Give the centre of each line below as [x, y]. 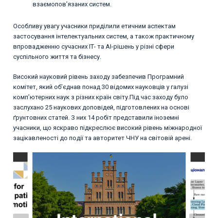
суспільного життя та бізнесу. [57, 57]
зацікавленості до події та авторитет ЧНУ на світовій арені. [102, 138]
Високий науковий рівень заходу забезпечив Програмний [98, 76]
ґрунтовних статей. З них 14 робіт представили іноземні [96, 117]
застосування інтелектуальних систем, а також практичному [103, 36]
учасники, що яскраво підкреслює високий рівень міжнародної [107, 127]
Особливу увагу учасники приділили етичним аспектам [94, 26]
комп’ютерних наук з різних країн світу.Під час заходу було [100, 97]
